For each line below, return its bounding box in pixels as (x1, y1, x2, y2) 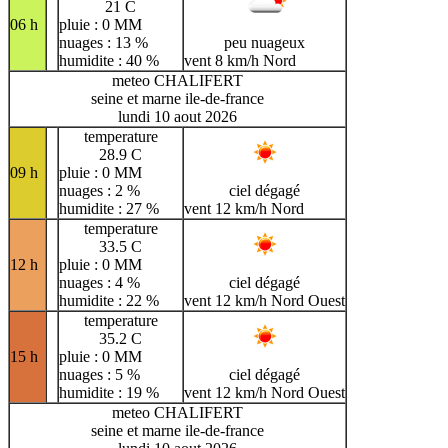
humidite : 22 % (59, 291, 159, 309)
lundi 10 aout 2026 (118, 107, 237, 125)
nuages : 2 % (59, 181, 140, 199)
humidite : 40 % (59, 51, 159, 69)
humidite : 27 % (59, 199, 159, 217)
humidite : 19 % (59, 383, 159, 401)
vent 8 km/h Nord (184, 51, 296, 69)
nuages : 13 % (59, 33, 148, 51)
